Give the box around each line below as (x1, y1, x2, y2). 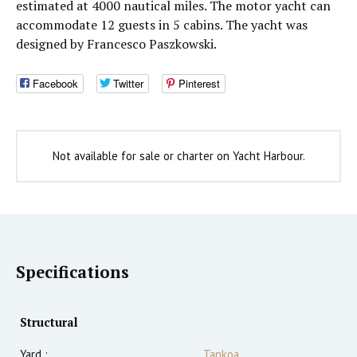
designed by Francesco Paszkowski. (16, 35, 217, 53)
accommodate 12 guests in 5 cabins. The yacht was (16, 16, 308, 33)
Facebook (33, 76, 78, 92)
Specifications (16, 261, 129, 284)
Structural (20, 315, 78, 331)
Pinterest (178, 76, 220, 92)
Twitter (113, 76, 143, 92)
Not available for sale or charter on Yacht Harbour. (52, 148, 305, 164)
